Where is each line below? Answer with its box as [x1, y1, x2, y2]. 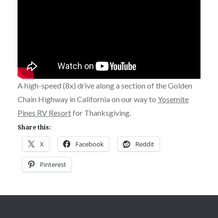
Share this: [17, 123, 51, 131]
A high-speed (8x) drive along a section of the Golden [17, 80, 192, 90]
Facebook [75, 139, 104, 148]
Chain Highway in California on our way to [17, 94, 158, 104]
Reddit [135, 139, 154, 148]
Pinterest [39, 160, 66, 169]
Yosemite [157, 94, 189, 104]
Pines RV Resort [17, 108, 71, 117]
